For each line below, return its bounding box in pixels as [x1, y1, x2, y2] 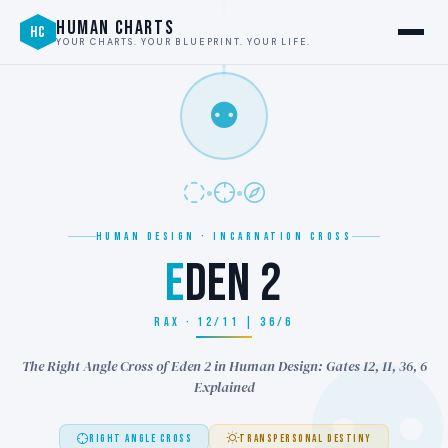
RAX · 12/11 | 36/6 [154, 315, 294, 330]
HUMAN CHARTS [56, 15, 175, 40]
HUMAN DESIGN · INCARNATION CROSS [95, 230, 353, 243]
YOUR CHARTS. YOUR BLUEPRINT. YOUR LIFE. [56, 35, 312, 48]
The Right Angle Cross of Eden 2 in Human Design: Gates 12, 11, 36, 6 [21, 356, 427, 376]
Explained [193, 377, 255, 397]
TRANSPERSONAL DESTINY [239, 431, 372, 445]
